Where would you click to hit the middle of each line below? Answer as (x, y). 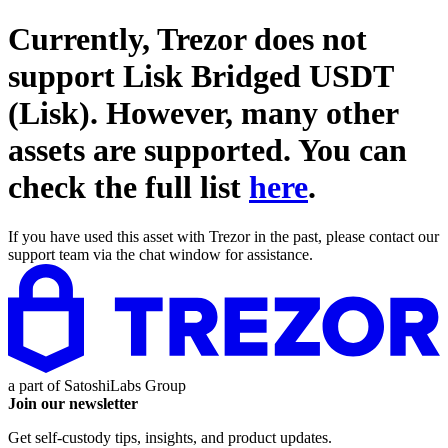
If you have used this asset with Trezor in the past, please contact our (223, 236)
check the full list (128, 187)
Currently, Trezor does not (187, 39)
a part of (36, 385)
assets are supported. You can (207, 150)
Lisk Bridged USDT (258, 76)
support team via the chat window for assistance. (160, 254)
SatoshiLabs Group (125, 385)
